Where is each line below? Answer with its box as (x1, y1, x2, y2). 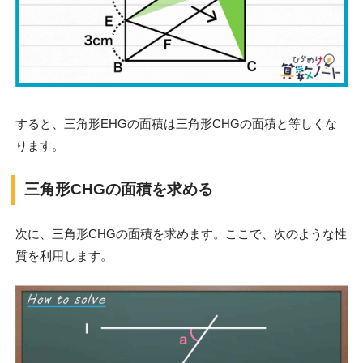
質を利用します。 (15, 249, 113, 263)
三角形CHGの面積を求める (23, 181, 213, 199)
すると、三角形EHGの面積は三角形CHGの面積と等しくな (15, 116, 337, 130)
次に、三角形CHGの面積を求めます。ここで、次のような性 (15, 227, 347, 241)
